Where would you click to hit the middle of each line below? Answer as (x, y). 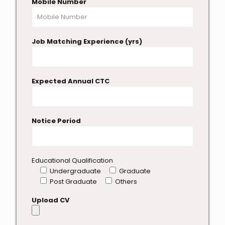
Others (126, 182)
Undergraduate (75, 171)
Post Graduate (73, 182)
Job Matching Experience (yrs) (87, 42)
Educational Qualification (72, 161)
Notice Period (56, 121)
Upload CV (50, 200)
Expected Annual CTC (71, 81)
